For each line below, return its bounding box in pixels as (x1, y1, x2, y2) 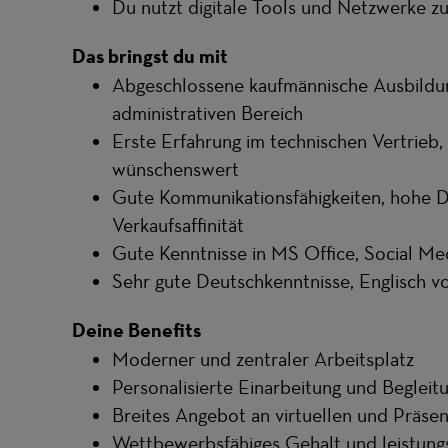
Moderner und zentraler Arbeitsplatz (112, 347, 414, 371)
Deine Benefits (72, 318, 201, 342)
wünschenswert (112, 157, 239, 181)
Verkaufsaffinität (112, 213, 244, 237)
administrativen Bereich (112, 101, 303, 125)
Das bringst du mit (72, 44, 228, 68)
